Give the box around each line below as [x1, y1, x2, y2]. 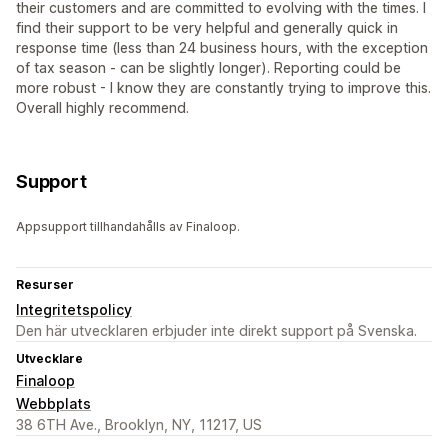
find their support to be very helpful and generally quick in [16, 19, 398, 37]
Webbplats [16, 395, 91, 413]
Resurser [16, 277, 74, 293]
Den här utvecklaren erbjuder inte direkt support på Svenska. [16, 322, 417, 340]
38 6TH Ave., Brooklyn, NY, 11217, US [16, 416, 262, 434]
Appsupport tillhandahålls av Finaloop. [16, 219, 240, 235]
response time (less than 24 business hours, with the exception [16, 39, 428, 57]
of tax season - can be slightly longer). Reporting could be [16, 59, 401, 77]
